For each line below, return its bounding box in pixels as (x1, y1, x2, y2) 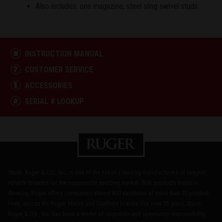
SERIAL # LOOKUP (24, 96, 84, 106)
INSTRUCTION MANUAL (24, 49, 103, 58)
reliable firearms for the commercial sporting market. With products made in (8, 179, 198, 187)
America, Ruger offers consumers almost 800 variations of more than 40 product (8, 189, 209, 197)
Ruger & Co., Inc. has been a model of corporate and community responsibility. (8, 210, 206, 218)
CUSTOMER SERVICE (24, 64, 93, 74)
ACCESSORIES (24, 80, 72, 90)
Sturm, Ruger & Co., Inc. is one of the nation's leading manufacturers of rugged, (8, 168, 207, 176)
